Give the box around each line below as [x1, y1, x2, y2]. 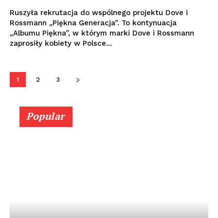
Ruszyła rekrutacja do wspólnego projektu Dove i [10, 8, 188, 18]
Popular [26, 109, 65, 123]
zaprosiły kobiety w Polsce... [10, 39, 112, 48]
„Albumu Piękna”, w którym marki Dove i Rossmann [10, 29, 194, 38]
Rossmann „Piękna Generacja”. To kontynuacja [10, 18, 177, 28]
